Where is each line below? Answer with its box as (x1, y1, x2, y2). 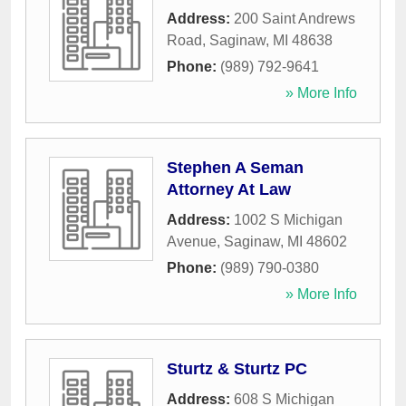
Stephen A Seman (167, 159, 304, 178)
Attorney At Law (167, 180, 291, 199)
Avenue (167, 234, 217, 250)
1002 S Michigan (234, 212, 343, 228)
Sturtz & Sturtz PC (167, 360, 307, 379)
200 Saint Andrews (234, 11, 355, 27)
